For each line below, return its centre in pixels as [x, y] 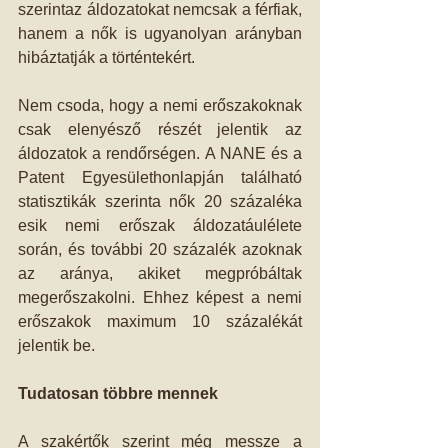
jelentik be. [56, 345]
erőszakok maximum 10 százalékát [160, 321]
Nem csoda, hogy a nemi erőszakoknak [160, 105]
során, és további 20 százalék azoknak [160, 249]
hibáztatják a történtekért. [106, 57]
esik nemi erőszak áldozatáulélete [160, 225]
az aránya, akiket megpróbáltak [160, 273]
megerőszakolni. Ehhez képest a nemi [160, 297]
